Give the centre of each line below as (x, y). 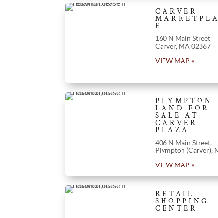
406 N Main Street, (183, 142)
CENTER (176, 208)
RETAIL (174, 194)
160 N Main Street (182, 38)
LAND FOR (182, 108)
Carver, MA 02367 (183, 46)
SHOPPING (182, 201)
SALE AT (177, 115)
